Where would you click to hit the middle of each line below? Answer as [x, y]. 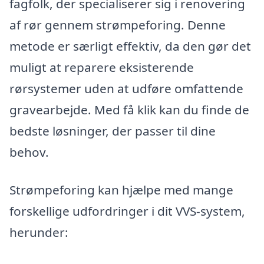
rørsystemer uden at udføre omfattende [126, 88]
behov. [29, 152]
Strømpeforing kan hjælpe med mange [121, 189]
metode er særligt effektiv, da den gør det [130, 46]
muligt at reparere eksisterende [102, 67]
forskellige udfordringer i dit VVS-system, [127, 211]
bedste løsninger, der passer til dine [113, 131]
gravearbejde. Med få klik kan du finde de [129, 109]
